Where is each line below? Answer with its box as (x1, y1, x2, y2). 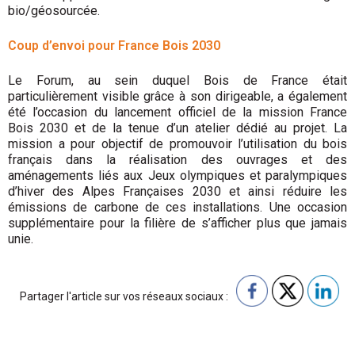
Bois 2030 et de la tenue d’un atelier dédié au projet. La (8, 120, 347, 136)
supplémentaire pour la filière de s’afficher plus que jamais (8, 216, 347, 231)
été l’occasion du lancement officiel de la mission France (8, 105, 347, 120)
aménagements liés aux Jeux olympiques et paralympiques (8, 168, 347, 184)
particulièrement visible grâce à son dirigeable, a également (8, 89, 347, 105)
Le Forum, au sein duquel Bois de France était (8, 73, 347, 89)
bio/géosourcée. (8, 3, 100, 19)
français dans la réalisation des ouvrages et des (8, 152, 347, 168)
